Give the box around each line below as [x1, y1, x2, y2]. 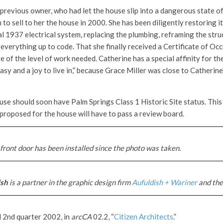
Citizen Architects [114, 212, 173, 221]
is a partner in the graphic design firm [8, 177, 132, 187]
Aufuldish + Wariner [132, 177, 197, 187]
